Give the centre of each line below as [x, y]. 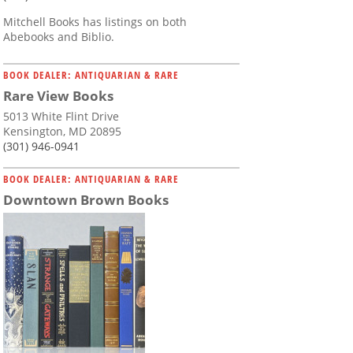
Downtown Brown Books [86, 200]
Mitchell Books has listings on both [95, 22]
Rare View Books [58, 96]
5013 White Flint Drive [61, 117]
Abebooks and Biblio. [59, 37]
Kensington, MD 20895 [62, 132]
